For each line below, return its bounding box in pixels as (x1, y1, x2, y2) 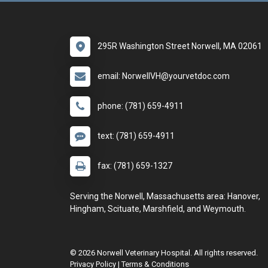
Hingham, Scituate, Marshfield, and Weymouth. (70, 204, 246, 214)
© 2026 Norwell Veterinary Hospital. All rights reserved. (70, 248, 258, 257)
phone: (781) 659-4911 (98, 101, 184, 111)
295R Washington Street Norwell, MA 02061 (98, 41, 262, 51)
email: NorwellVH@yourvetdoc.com (98, 71, 230, 81)
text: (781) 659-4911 (98, 131, 175, 141)
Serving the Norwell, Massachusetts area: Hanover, (70, 191, 260, 201)
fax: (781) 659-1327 (98, 161, 172, 170)
